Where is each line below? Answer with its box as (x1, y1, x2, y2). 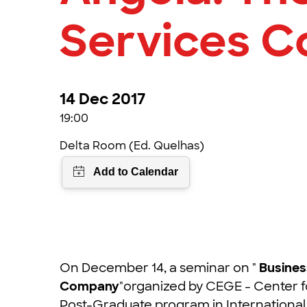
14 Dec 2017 (60, 89, 145, 109)
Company (60, 278, 119, 295)
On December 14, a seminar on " (60, 259, 259, 276)
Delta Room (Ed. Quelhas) (60, 138, 204, 153)
